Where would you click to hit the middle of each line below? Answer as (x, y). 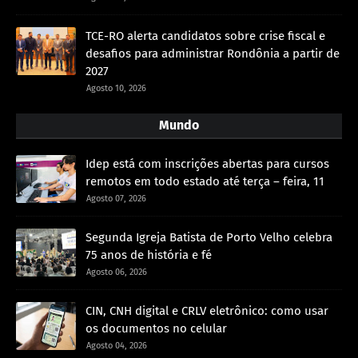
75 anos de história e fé (149, 255)
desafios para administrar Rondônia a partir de (213, 54)
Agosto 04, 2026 (117, 346)
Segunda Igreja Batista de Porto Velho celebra (209, 238)
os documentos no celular (156, 329)
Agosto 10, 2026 (116, 89)
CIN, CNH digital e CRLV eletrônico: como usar (207, 311)
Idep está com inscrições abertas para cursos (207, 164)
